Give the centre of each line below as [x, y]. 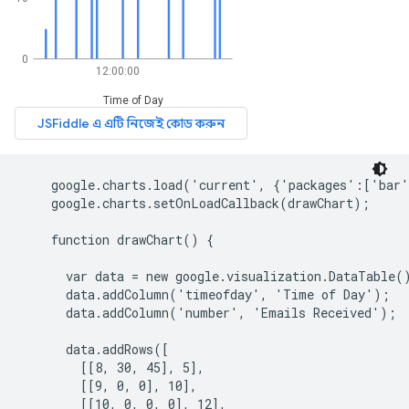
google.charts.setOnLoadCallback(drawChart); [196, 203]
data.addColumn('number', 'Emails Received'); [209, 313]
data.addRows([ [95, 349]
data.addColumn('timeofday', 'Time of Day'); [206, 294]
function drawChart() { [118, 240]
